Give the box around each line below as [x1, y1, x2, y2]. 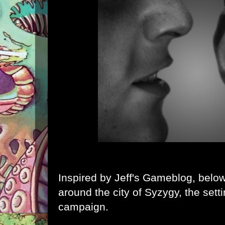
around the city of [58, 186, 145, 198]
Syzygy [145, 186, 179, 198]
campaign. [58, 200, 115, 212]
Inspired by [58, 171, 115, 183]
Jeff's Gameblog [115, 171, 192, 183]
